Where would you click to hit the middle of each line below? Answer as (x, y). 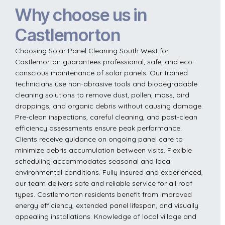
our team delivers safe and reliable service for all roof (104, 183)
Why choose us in (81, 15)
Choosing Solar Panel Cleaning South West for (92, 50)
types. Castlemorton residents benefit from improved (103, 194)
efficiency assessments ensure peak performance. (98, 128)
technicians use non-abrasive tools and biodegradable (106, 84)
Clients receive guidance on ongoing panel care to (99, 139)
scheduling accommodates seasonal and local (93, 161)
